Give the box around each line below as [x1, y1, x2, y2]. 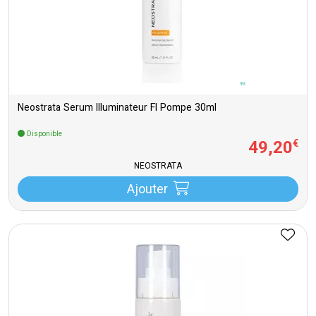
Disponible [25, 128, 62, 140]
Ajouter [126, 180, 168, 200]
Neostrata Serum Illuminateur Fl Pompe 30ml [18, 100, 217, 116]
